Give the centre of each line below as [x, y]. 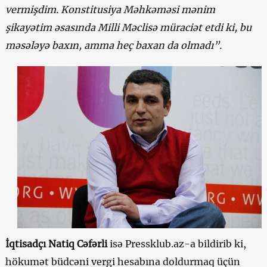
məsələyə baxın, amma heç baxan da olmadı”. [113, 45]
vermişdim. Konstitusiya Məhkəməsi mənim [110, 9]
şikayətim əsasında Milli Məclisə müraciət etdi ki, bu [128, 27]
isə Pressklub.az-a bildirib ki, [176, 243]
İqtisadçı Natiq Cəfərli [56, 243]
